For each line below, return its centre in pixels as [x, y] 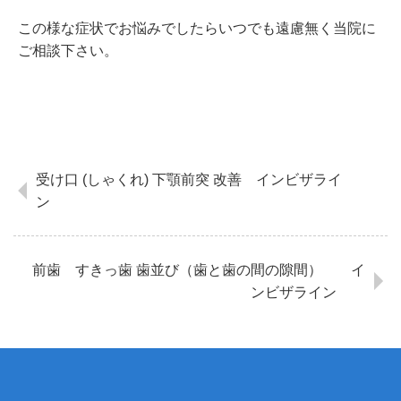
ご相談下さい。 [68, 50]
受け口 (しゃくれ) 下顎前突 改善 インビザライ [189, 180]
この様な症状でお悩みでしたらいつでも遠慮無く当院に [197, 28]
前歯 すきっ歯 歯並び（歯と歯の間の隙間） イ [199, 270]
